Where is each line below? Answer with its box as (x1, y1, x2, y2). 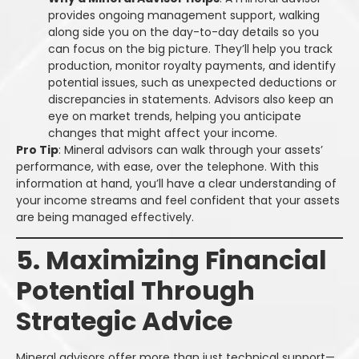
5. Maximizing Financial (16, 242, 327, 279)
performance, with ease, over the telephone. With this (16, 158, 319, 175)
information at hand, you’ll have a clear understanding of (16, 175, 337, 192)
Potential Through (16, 272, 255, 309)
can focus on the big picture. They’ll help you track (48, 40, 333, 57)
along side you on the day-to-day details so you (48, 23, 319, 40)
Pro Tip (16, 141, 58, 158)
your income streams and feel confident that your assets (16, 192, 340, 208)
